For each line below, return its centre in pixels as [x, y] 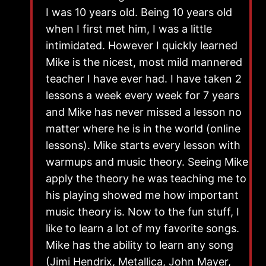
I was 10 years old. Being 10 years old [139, 12]
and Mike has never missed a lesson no [144, 112]
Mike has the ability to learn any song [140, 245]
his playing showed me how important [142, 195]
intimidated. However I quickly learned [142, 45]
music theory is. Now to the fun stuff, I [142, 211]
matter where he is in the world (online [143, 128]
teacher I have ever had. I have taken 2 [144, 78]
